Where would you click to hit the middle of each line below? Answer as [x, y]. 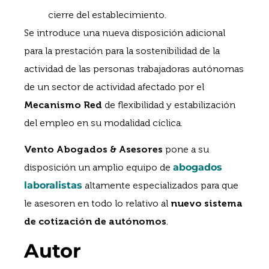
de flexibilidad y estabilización [170, 104]
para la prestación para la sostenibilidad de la [122, 50]
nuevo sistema [207, 204]
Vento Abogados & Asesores [93, 150]
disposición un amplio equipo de [98, 168]
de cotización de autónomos [95, 222]
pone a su [186, 150]
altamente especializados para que [160, 186]
